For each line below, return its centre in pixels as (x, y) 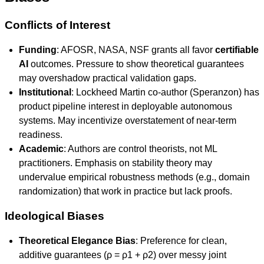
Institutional (45, 92)
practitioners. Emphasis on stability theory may (115, 163)
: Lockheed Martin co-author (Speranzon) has (165, 92)
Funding (38, 50)
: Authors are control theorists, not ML (140, 149)
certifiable (237, 50)
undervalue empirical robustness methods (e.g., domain (134, 177)
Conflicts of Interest (57, 25)
